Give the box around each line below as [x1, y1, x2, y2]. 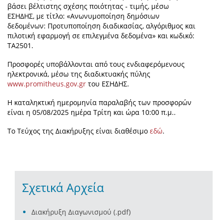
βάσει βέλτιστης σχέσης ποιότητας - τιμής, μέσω [7, 1, 169, 11]
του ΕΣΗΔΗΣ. [86, 79, 129, 89]
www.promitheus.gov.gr [7, 79, 86, 89]
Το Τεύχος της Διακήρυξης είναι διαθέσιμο [7, 126, 150, 136]
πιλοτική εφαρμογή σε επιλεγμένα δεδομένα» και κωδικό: [7, 31, 194, 41]
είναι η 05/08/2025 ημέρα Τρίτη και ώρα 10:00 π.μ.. [7, 108, 176, 117]
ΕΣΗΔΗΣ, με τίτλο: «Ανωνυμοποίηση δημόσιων [7, 11, 160, 21]
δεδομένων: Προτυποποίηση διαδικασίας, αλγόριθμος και [7, 21, 195, 31]
